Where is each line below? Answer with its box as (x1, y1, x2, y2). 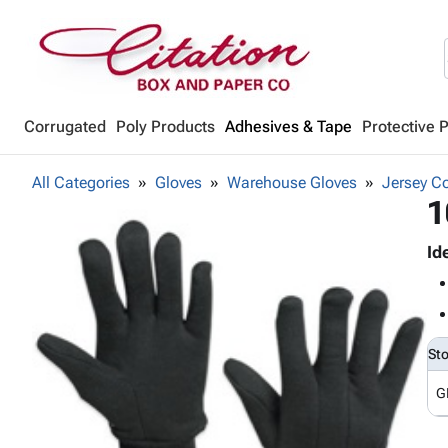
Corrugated (24, 117, 106, 136)
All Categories (32, 173, 130, 192)
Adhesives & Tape (225, 117, 352, 136)
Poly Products (116, 117, 215, 136)
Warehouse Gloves (227, 173, 357, 192)
